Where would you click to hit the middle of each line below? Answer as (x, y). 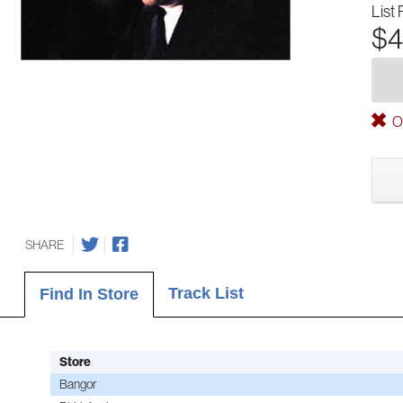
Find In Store (89, 294)
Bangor (77, 384)
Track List (206, 293)
